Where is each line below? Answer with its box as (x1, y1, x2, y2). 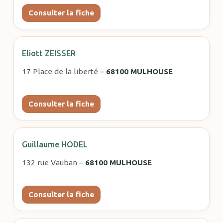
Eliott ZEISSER (21, 49, 76, 58)
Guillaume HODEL (21, 139, 88, 149)
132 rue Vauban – (21, 158, 85, 167)
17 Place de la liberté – (21, 67, 106, 76)
